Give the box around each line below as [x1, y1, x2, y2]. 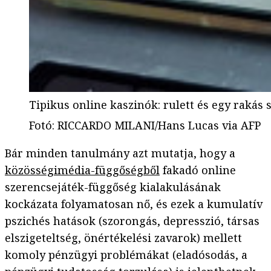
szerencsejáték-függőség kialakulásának [5, 180, 221, 195]
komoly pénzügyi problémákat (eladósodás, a [5, 247, 247, 263]
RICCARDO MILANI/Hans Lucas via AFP [57, 118, 261, 133]
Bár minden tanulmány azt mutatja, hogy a [5, 146, 235, 161]
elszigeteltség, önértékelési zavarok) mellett [5, 230, 242, 246]
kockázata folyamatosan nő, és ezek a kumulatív [5, 197, 263, 212]
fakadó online [160, 163, 236, 178]
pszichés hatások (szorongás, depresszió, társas [5, 214, 260, 229]
